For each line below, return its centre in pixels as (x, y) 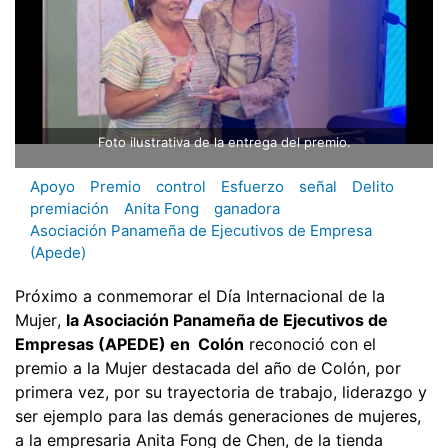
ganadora (247, 209)
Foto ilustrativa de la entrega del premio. (224, 142)
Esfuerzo (252, 187)
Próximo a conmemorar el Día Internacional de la (200, 295)
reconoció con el (310, 343)
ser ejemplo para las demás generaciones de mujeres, (218, 415)
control (181, 187)
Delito (373, 187)
